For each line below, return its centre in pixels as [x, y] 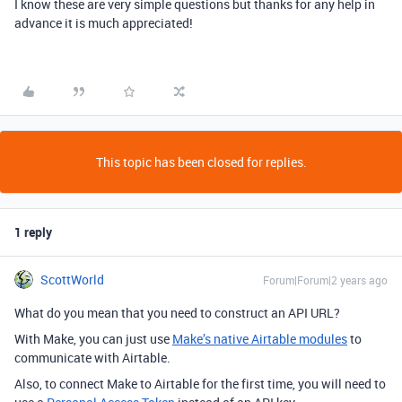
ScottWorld [72, 280]
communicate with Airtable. [92, 358]
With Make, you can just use [93, 339]
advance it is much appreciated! [105, 23]
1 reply [33, 232]
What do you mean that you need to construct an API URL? [177, 313]
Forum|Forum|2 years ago [325, 280]
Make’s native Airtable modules [260, 339]
